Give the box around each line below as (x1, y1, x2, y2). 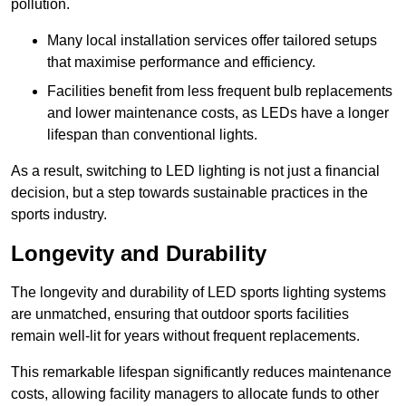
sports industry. (11, 207, 107, 223)
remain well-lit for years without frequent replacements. (11, 328, 360, 344)
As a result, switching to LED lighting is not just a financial (11, 163, 380, 179)
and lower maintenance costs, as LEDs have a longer (47, 105, 389, 121)
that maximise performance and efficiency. (47, 54, 315, 71)
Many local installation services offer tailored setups (47, 33, 377, 49)
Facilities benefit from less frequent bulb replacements (47, 83, 392, 100)
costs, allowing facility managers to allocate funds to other (11, 386, 379, 402)
